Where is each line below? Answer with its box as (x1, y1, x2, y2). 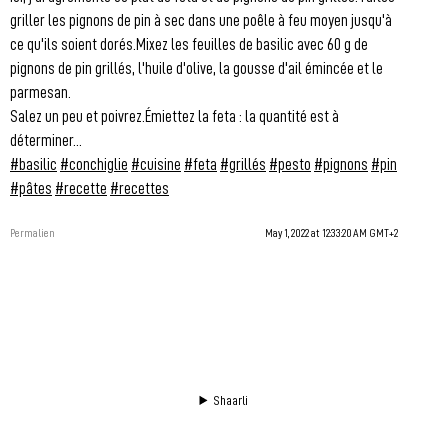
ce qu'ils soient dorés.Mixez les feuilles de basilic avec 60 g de (10, 33, 368, 54)
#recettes (110, 177, 169, 198)
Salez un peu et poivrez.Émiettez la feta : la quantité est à (10, 105, 339, 126)
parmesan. (10, 81, 71, 102)
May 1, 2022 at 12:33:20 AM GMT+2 (265, 225, 398, 241)
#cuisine (131, 153, 181, 174)
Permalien (10, 225, 55, 241)
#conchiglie (60, 153, 128, 174)
